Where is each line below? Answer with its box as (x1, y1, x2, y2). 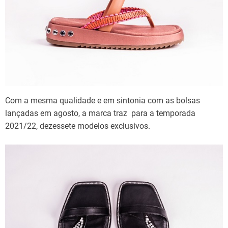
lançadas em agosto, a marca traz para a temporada (5, 108, 195, 118)
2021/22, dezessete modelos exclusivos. (5, 121, 150, 131)
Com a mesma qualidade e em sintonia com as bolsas (5, 96, 200, 105)
